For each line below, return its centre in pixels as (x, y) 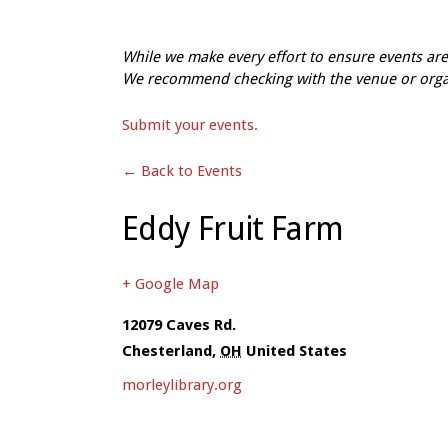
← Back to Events (182, 171)
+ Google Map (170, 284)
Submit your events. (190, 125)
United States (296, 351)
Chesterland (167, 351)
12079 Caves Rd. (179, 325)
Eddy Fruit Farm (233, 229)
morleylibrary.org (182, 384)
